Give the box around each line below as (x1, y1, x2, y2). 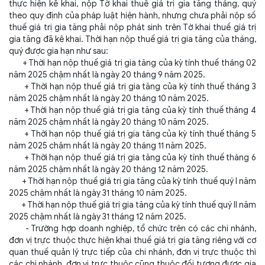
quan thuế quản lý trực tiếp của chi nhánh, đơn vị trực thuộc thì (9, 247, 256, 257)
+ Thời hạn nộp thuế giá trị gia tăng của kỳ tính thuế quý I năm (9, 176, 256, 186)
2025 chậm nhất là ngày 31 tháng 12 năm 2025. (9, 212, 186, 222)
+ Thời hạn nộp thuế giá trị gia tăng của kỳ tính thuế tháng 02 (9, 58, 256, 68)
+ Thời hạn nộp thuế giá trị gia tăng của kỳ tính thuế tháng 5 (9, 129, 256, 139)
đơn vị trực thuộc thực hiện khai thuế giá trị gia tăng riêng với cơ (9, 235, 256, 245)
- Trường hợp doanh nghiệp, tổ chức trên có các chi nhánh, (9, 224, 256, 234)
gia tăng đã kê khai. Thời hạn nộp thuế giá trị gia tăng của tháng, (9, 34, 256, 44)
